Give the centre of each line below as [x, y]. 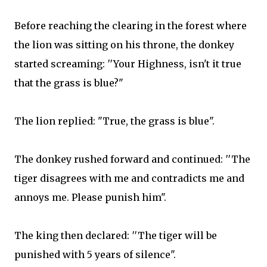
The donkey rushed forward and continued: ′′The [132, 159]
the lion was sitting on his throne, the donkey [124, 45]
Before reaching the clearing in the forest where [131, 26]
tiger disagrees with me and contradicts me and [129, 178]
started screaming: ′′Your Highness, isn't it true [128, 64]
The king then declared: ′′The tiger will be [116, 235]
